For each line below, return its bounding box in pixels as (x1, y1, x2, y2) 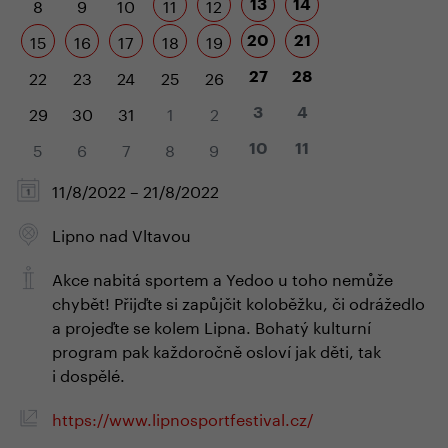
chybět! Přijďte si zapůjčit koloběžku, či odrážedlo (52, 289, 425, 314)
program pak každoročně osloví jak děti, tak (52, 337, 381, 362)
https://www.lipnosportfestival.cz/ (52, 405, 314, 430)
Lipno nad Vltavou (52, 221, 191, 246)
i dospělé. (52, 361, 125, 386)
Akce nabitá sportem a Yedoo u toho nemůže (52, 265, 393, 290)
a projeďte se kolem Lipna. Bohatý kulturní (52, 313, 371, 338)
